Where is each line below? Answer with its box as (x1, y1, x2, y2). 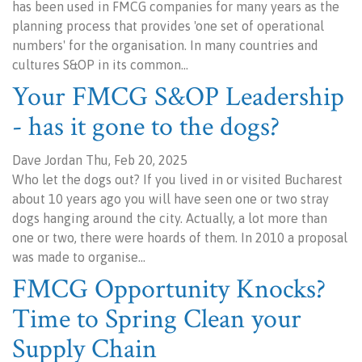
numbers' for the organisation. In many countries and (12, 38, 318, 53)
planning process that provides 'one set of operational (12, 19, 324, 33)
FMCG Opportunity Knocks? (12, 271, 326, 307)
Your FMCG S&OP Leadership (12, 79, 344, 115)
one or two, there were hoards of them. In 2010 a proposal (12, 230, 347, 245)
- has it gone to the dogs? (12, 109, 280, 145)
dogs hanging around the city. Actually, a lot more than (12, 211, 327, 225)
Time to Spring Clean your (12, 301, 301, 337)
